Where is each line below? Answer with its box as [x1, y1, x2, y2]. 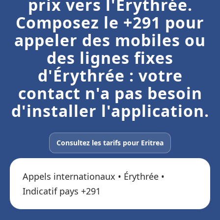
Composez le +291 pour [16, 12, 204, 33]
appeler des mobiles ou [14, 29, 206, 51]
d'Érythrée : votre [37, 65, 183, 86]
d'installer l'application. [11, 100, 209, 121]
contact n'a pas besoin [18, 82, 202, 104]
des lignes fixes [47, 47, 173, 68]
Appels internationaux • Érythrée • [23, 170, 165, 182]
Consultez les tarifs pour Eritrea [56, 138, 164, 147]
